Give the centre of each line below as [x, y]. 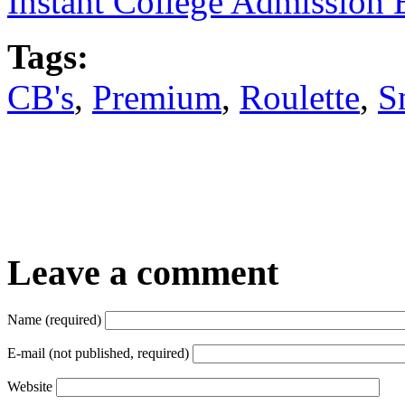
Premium [157, 98]
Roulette [300, 98]
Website [30, 387]
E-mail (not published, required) [98, 353]
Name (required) [54, 320]
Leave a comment [143, 273]
